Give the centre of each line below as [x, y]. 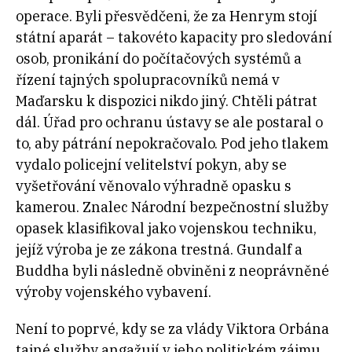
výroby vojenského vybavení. [114, 292]
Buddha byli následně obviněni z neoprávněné [172, 271]
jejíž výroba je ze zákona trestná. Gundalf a [159, 250]
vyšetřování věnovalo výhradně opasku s [154, 186]
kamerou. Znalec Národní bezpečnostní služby [172, 207]
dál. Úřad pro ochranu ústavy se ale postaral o [169, 123]
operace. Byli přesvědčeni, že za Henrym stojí [167, 16]
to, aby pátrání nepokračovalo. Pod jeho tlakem [172, 144]
